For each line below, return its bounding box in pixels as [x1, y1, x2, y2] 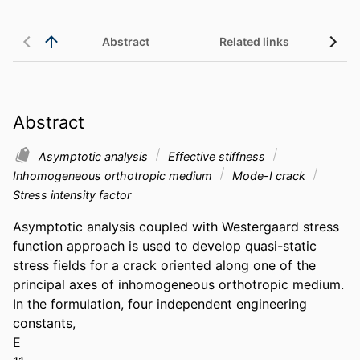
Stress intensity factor [13, 187, 131, 202]
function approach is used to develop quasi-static [13, 237, 317, 254]
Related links [219, 35, 289, 49]
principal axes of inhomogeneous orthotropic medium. [13, 276, 344, 292]
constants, [13, 314, 76, 331]
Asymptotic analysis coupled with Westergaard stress [13, 218, 339, 235]
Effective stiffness [165, 149, 268, 163]
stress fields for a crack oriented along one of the [13, 256, 316, 273]
